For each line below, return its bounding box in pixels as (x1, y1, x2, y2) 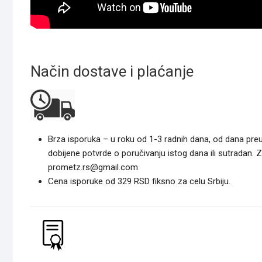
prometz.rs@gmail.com (48, 162, 138, 173)
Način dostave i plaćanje (30, 63, 194, 81)
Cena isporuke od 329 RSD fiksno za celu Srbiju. (48, 176, 230, 187)
